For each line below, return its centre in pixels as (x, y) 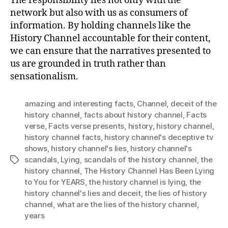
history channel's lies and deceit (83, 193)
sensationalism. (44, 77)
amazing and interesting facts (79, 104)
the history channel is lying (137, 182)
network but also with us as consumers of (99, 13)
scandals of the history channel (140, 160)
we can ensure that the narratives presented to (110, 51)
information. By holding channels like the (101, 26)
